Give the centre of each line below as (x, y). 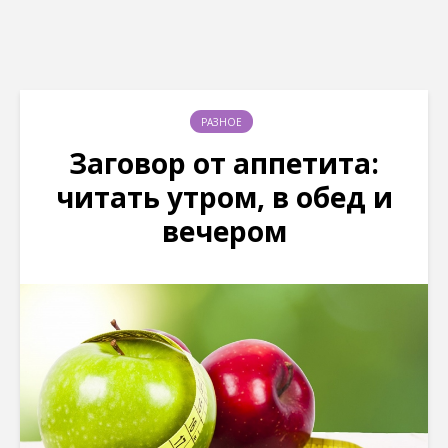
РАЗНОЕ (221, 122)
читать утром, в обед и (224, 197)
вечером (224, 231)
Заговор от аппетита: (224, 163)
